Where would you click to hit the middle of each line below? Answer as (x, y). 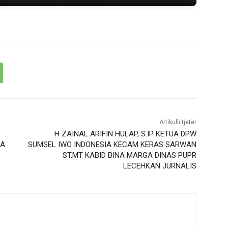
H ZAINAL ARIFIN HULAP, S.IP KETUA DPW (125, 134)
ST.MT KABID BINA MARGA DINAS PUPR (129, 155)
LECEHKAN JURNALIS (160, 166)
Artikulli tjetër (178, 122)
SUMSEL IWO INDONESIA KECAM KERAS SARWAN (112, 144)
